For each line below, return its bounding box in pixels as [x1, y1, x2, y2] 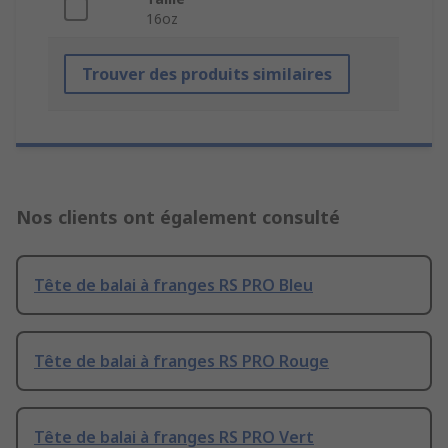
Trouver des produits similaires [82, 63, 332, 86]
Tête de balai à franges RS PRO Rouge [34, 350, 329, 373]
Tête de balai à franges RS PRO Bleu [34, 274, 313, 297]
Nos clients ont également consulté [16, 205, 340, 230]
